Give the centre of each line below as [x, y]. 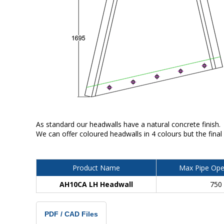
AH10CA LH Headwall [96, 184]
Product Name [96, 167]
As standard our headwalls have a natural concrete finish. [128, 124]
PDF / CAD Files [71, 214]
